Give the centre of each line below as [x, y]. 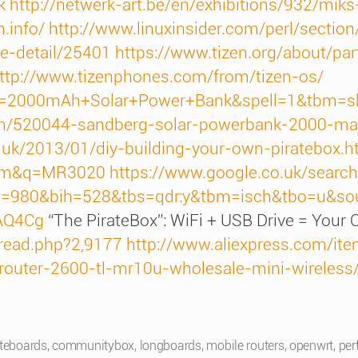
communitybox [93, 346]
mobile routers [245, 346]
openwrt [312, 346]
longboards [170, 346]
